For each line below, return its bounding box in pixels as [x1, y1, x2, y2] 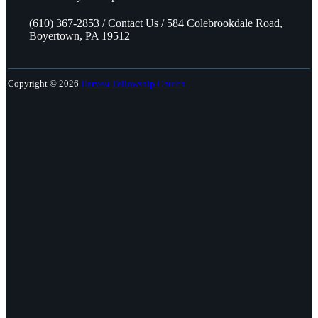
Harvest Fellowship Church [81, 78, 185, 89]
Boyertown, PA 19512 [29, 30, 130, 42]
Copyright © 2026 [8, 78, 81, 89]
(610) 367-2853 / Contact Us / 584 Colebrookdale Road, [29, 17, 283, 29]
